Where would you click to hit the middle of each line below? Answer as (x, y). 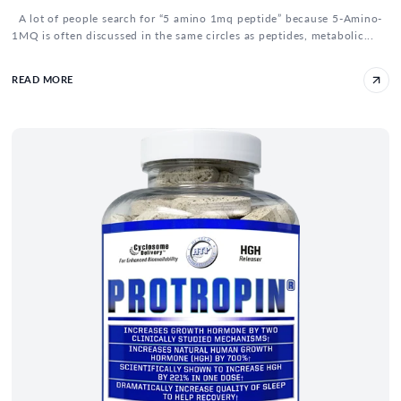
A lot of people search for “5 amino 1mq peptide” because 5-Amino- (197, 18)
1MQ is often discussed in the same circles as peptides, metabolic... (193, 35)
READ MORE (43, 80)
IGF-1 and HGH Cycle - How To (144, 141)
